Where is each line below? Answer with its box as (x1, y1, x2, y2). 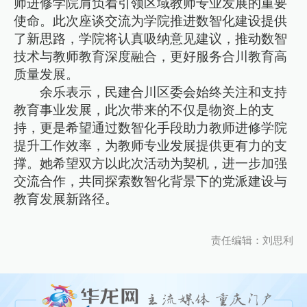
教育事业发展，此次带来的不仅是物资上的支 (14, 102, 275, 117)
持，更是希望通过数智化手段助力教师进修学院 (14, 120, 288, 135)
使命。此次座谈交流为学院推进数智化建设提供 (14, 13, 288, 28)
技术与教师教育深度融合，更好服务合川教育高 (14, 49, 288, 64)
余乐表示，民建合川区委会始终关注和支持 (40, 84, 288, 99)
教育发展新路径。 (14, 191, 119, 206)
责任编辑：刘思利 (210, 235, 293, 247)
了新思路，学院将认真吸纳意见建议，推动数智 (14, 31, 288, 46)
